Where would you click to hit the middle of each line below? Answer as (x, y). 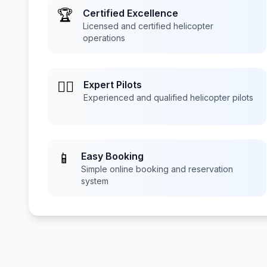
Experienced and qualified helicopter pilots (168, 97)
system (95, 181)
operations (104, 38)
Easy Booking (112, 156)
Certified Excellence (131, 13)
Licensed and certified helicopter (148, 26)
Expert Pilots (113, 85)
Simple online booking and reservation (157, 169)
